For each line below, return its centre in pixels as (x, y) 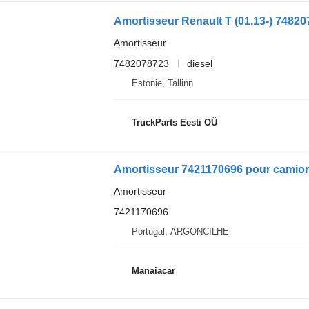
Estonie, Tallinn (162, 83)
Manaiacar (153, 271)
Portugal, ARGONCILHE (180, 231)
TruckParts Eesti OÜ (174, 123)
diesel (199, 63)
